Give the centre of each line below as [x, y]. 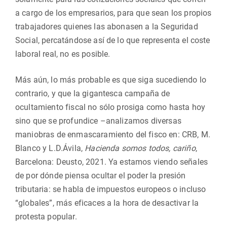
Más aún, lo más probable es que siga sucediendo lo [111, 80]
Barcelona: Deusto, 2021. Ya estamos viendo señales [112, 162]
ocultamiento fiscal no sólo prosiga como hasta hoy [110, 107]
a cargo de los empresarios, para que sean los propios [113, 13]
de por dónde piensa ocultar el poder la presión [101, 176]
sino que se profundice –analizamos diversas [98, 121]
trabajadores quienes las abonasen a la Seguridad [107, 27]
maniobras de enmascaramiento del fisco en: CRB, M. [113, 135]
